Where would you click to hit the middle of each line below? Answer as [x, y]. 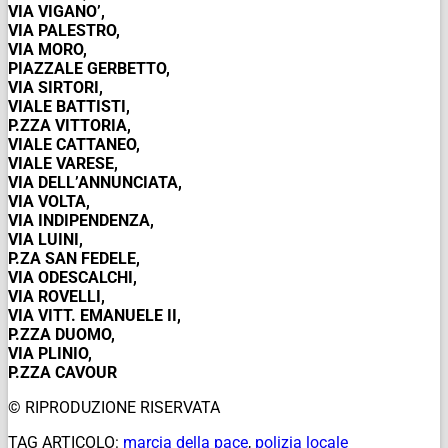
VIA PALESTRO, [64, 30]
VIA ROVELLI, [56, 296]
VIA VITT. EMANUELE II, [94, 315]
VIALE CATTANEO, [74, 144]
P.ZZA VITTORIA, [69, 125]
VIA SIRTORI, [55, 87]
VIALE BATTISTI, [69, 106]
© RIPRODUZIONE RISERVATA [114, 407]
